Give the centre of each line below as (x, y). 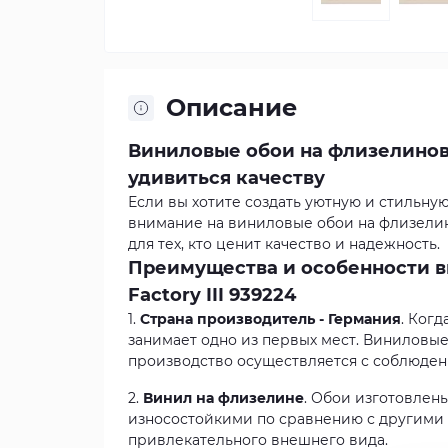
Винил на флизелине (223, 398)
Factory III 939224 (212, 295)
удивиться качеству (226, 178)
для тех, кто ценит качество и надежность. (284, 244)
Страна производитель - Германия (270, 319)
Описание (231, 107)
